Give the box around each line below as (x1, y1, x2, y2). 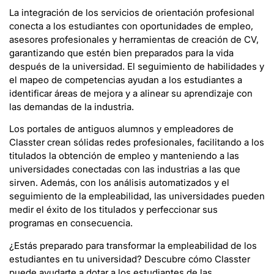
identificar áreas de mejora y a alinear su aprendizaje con (9, 87, 253, 99)
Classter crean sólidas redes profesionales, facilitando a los (9, 136, 264, 149)
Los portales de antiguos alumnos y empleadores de (9, 123, 234, 135)
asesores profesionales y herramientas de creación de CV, (9, 33, 259, 45)
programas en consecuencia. (9, 217, 133, 229)
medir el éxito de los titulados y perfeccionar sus (9, 204, 218, 216)
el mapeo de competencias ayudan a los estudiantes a (9, 73, 242, 86)
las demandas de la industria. (9, 100, 134, 113)
